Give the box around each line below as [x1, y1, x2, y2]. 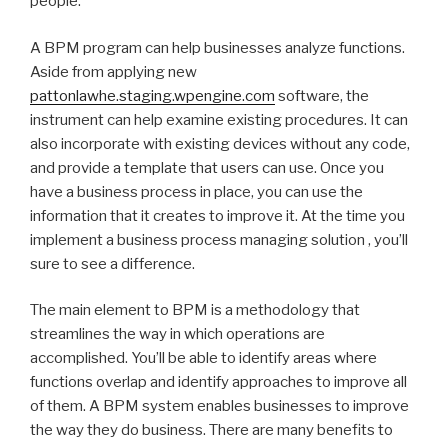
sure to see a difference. [30, 254, 195, 273]
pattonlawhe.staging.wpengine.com [30, 86, 275, 105]
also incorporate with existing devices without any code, [30, 134, 410, 153]
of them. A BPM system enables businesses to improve [30, 397, 409, 415]
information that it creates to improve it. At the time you [30, 206, 405, 225]
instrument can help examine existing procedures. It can [30, 110, 408, 129]
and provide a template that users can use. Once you [30, 158, 384, 177]
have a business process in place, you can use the [30, 182, 363, 201]
